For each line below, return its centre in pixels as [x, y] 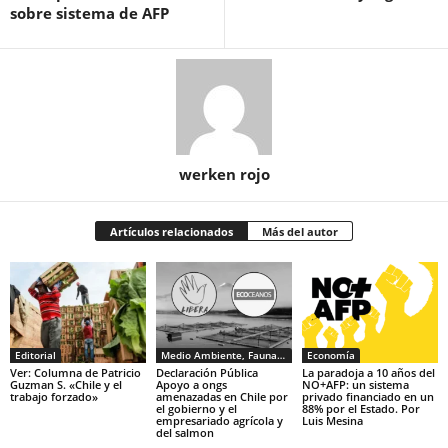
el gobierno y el [196, 409]
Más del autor [300, 231]
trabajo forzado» [54, 397]
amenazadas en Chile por [221, 397]
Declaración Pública [206, 373]
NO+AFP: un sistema [355, 385]
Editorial [35, 355]
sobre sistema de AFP [89, 12]
